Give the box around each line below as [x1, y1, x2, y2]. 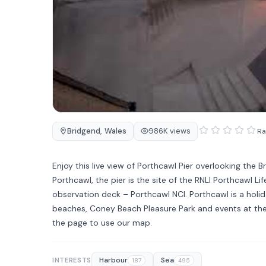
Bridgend [67, 126, 100, 137]
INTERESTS [52, 256, 91, 265]
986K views [148, 126, 191, 137]
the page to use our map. [52, 217, 152, 228]
